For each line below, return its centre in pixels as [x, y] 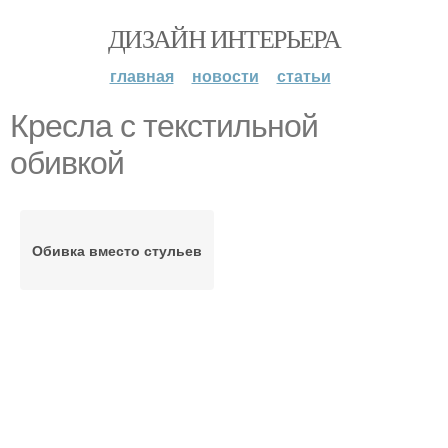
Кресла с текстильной [164, 126]
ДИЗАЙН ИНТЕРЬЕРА [224, 38]
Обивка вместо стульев [117, 250]
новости [225, 75]
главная [141, 75]
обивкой [67, 163]
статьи [303, 75]
